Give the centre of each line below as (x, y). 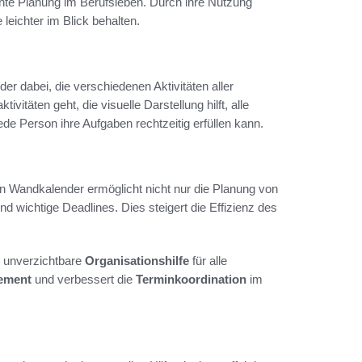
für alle (208, 261)
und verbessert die (84, 280)
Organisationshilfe (137, 261)
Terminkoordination (191, 280)
